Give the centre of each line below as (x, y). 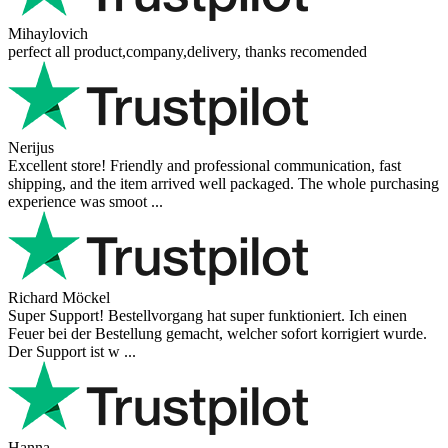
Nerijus (31, 147)
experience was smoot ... (85, 201)
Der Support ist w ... (72, 351)
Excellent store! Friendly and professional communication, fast (204, 165)
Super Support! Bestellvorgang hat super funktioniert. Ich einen (207, 315)
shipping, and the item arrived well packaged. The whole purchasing (223, 183)
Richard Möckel (59, 297)
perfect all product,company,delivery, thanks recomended (187, 51)
